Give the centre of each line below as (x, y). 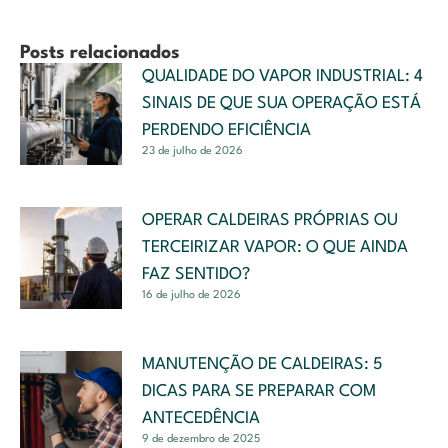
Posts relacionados (100, 52)
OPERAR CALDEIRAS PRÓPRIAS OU (270, 220)
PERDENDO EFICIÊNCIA (226, 130)
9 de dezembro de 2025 (201, 439)
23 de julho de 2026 (192, 151)
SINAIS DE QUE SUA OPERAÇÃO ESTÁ (281, 103)
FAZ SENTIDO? (196, 274)
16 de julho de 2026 (191, 295)
